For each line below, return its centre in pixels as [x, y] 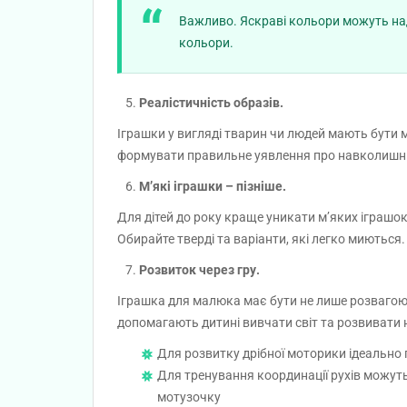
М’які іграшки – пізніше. [213, 186]
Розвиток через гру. [199, 269]
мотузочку [189, 397]
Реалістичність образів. [211, 102]
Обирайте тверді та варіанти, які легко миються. [261, 238]
